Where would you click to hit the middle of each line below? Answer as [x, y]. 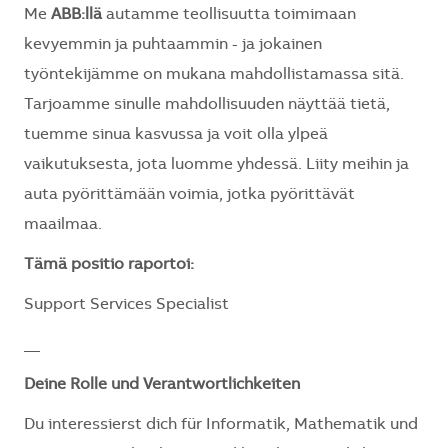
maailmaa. [63, 225]
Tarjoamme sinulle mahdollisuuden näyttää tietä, [207, 105]
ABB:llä [76, 15]
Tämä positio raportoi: [109, 265]
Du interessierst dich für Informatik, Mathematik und [221, 425]
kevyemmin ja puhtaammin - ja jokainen [173, 45]
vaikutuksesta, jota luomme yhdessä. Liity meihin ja [216, 165]
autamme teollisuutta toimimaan [229, 15]
